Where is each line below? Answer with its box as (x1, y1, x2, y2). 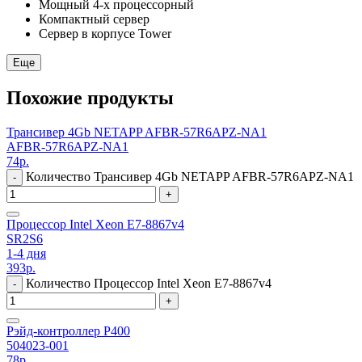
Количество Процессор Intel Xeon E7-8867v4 (26, 276, 271, 290)
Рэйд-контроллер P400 (6, 323, 130, 338)
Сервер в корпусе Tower (39, 26, 171, 40)
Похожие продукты (6, 86, 174, 108)
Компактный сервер (39, 11, 149, 26)
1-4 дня (6, 246, 46, 260)
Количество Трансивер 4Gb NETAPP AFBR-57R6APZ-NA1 (26, 169, 354, 183)
